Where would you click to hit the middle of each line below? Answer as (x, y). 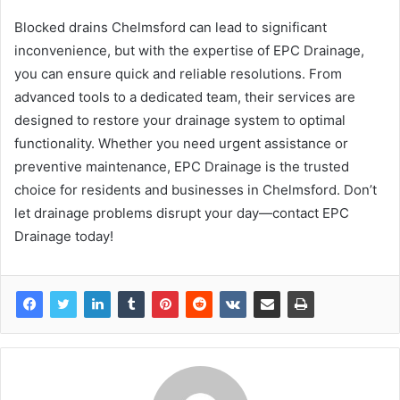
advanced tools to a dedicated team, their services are (185, 97)
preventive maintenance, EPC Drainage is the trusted (182, 167)
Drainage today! (64, 237)
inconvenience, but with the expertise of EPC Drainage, (189, 51)
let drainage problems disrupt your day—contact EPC (182, 213)
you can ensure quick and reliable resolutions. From (178, 74)
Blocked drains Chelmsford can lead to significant (171, 28)
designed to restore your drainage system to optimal (180, 121)
